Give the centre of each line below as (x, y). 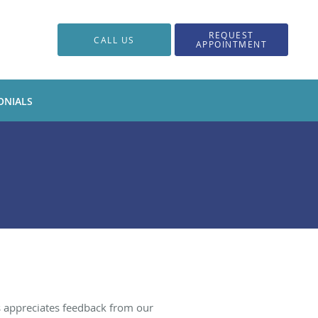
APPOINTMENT (231, 44)
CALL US (114, 40)
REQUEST (231, 35)
